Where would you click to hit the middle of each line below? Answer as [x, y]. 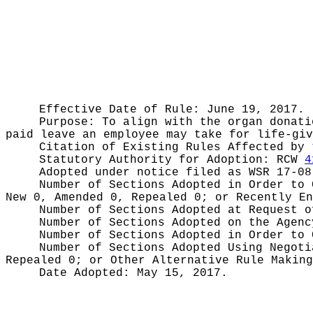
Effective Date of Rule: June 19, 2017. [172, 110]
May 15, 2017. [182, 273]
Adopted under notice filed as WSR [158, 173]
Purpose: [71, 122]
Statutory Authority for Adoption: [158, 160]
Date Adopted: [88, 273]
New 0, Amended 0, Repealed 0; [110, 198]
